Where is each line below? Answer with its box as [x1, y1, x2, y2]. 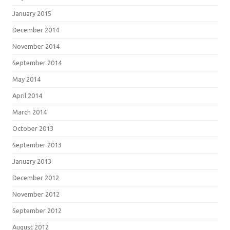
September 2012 [12, 206, 62, 214]
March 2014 [12, 108, 47, 116]
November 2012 [12, 190, 60, 198]
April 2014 [12, 91, 42, 99]
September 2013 [12, 141, 62, 148]
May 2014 [12, 75, 41, 83]
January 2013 [12, 157, 51, 165]
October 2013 [12, 124, 53, 132]
